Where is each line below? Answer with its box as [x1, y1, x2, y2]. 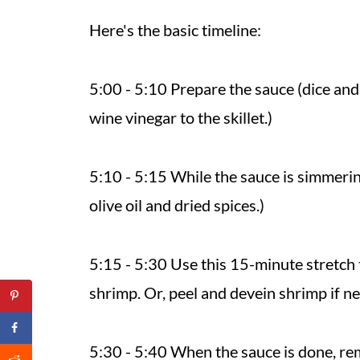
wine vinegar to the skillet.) [89, 108, 276, 127]
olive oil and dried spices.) [89, 195, 264, 215]
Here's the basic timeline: [89, 20, 261, 39]
